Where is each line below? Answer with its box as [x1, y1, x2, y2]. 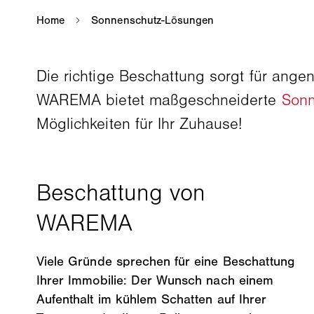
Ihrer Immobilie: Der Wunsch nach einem [36, 272, 273, 288]
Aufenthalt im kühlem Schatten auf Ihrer [36, 291, 266, 307]
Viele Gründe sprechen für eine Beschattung [36, 253, 295, 269]
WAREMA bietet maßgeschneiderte [36, 90, 282, 109]
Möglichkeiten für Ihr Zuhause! [36, 114, 243, 133]
